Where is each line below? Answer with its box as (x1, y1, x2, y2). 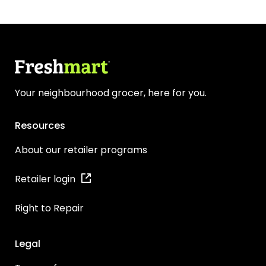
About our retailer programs (15, 143, 147, 157)
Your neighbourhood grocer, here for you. (15, 86, 207, 100)
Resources (15, 119, 65, 132)
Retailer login (15, 172, 75, 186)
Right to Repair (15, 201, 84, 215)
